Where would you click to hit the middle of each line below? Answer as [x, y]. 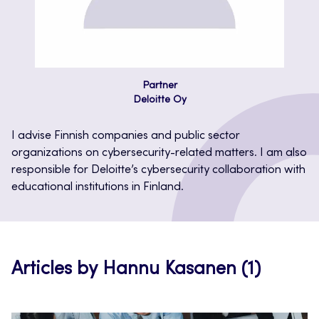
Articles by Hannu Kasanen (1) [136, 270]
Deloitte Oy [159, 100]
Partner [159, 86]
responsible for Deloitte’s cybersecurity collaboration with [158, 170]
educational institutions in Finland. [98, 187]
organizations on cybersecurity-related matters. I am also [159, 153]
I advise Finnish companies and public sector [126, 136]
